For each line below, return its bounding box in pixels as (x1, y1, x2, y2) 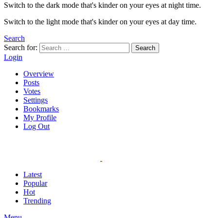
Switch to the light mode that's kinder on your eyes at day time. (4, 17, 197, 26)
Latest (23, 170, 42, 179)
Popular (23, 179, 47, 187)
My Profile (23, 113, 56, 122)
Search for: (4, 43, 37, 52)
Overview (23, 69, 54, 78)
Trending (23, 196, 51, 205)
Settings (23, 95, 48, 104)
